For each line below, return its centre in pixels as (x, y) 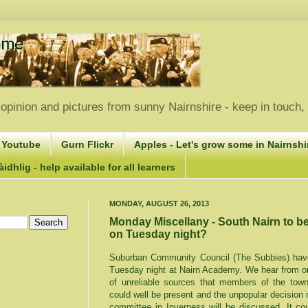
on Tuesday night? (158, 234)
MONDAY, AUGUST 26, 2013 (159, 203)
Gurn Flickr (87, 144)
